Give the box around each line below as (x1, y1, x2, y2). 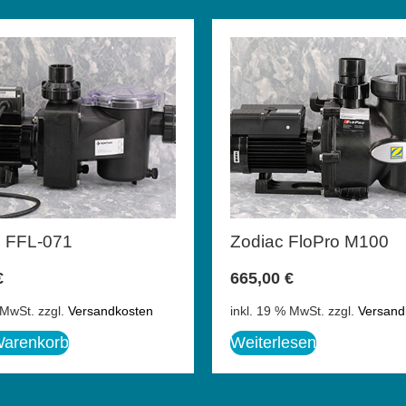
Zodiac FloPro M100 (230, 231, 389, 251)
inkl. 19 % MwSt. (230, 304, 324, 319)
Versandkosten (68, 304, 153, 319)
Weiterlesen (230, 333, 316, 353)
